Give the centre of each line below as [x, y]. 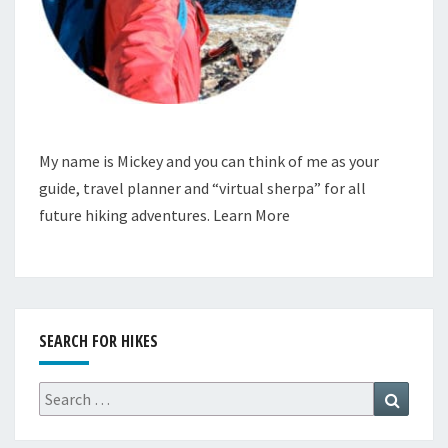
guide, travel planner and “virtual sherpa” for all [202, 188]
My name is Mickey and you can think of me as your [209, 161]
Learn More [251, 215]
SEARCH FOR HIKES [98, 341]
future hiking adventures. [126, 215]
